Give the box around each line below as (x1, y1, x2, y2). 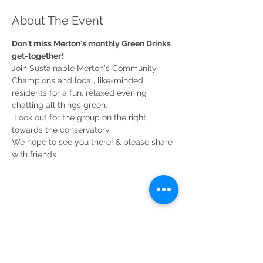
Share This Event (12, 213, 103, 228)
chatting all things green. (12, 100, 107, 110)
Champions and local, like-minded (12, 76, 146, 86)
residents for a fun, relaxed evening (12, 88, 149, 98)
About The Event (12, 14, 103, 28)
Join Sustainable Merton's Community (12, 63, 159, 73)
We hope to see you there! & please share (12, 137, 175, 147)
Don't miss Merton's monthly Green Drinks (12, 39, 173, 49)
